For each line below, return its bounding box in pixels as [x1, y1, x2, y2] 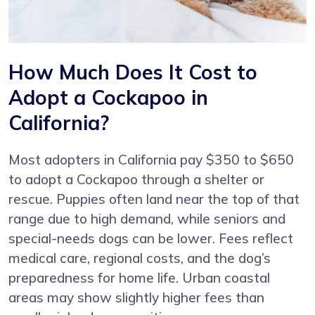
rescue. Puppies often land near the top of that [8, 190, 300, 207]
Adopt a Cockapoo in [8, 84, 208, 110]
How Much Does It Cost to [8, 59, 257, 84]
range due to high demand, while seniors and [8, 210, 285, 227]
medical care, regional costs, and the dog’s [8, 249, 271, 266]
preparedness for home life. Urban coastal [8, 269, 270, 286]
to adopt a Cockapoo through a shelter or [8, 170, 264, 188]
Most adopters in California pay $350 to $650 [8, 150, 294, 168]
